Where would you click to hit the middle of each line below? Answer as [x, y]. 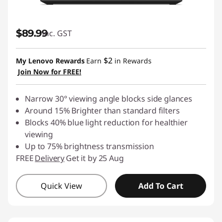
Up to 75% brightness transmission [89, 146]
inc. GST [57, 33]
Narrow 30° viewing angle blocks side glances [109, 99]
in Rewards [132, 61]
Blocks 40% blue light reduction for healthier [106, 122]
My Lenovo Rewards [50, 61]
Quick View [61, 186]
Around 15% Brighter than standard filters [102, 111]
